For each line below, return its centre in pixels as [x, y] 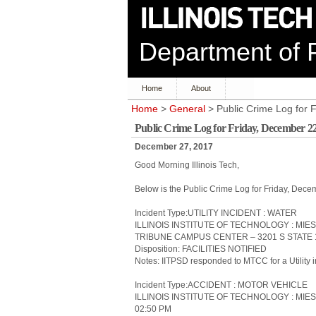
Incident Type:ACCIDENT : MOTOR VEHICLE [221, 285]
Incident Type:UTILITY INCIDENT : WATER [216, 213]
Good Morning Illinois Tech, [187, 165]
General [187, 109]
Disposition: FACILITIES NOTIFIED [201, 249]
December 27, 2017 [174, 147]
